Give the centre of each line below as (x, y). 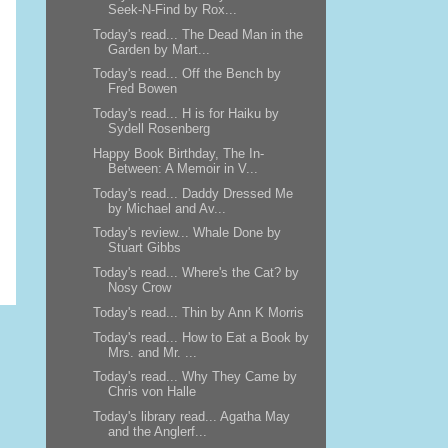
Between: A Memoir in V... (182, 168)
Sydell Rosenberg (158, 128)
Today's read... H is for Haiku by (185, 113)
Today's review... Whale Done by (186, 233)
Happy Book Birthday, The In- (178, 153)
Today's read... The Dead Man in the (197, 34)
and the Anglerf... (157, 431)
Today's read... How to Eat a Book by (200, 337)
